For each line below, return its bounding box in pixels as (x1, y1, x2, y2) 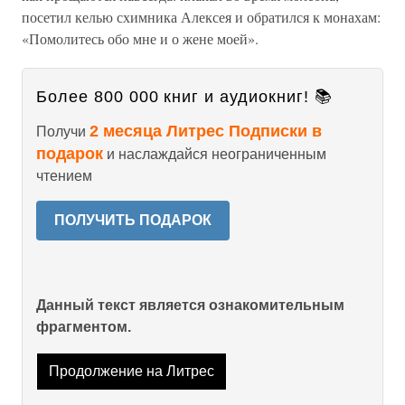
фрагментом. (36, 319, 131, 334)
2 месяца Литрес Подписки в (89, 122, 322, 140)
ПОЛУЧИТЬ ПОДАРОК (54, 212, 212, 228)
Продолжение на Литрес (48, 363, 214, 380)
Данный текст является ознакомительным (36, 297, 344, 313)
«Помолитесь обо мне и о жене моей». (22, 29, 259, 48)
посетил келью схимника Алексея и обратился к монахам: (22, 7, 381, 26)
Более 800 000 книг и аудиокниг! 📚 (36, 88, 333, 106)
